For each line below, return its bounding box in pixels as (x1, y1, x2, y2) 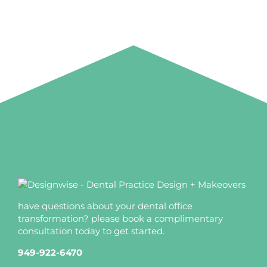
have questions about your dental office (18, 200, 193, 212)
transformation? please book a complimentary (18, 212, 223, 224)
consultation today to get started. (18, 225, 164, 237)
